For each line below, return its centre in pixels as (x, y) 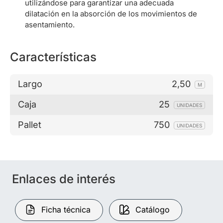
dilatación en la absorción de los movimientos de (111, 13)
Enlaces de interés (64, 179)
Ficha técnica (66, 209)
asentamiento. (50, 24)
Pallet (30, 125)
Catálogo (153, 209)
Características (53, 57)
